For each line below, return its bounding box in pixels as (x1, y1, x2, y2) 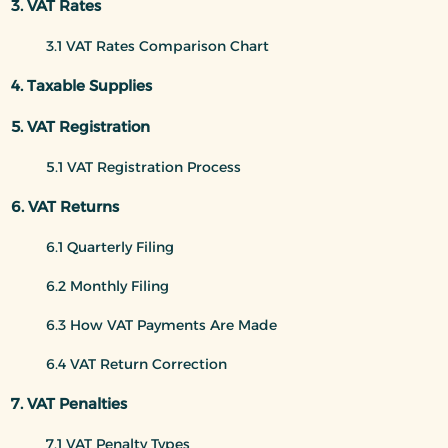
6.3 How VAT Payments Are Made (46, 315, 277, 334)
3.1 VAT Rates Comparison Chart (46, 36, 269, 55)
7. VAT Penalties (11, 393, 127, 413)
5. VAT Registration (11, 116, 150, 136)
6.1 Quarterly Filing (46, 237, 174, 256)
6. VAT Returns (11, 196, 119, 216)
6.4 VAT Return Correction (46, 354, 227, 373)
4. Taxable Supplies (11, 75, 152, 95)
